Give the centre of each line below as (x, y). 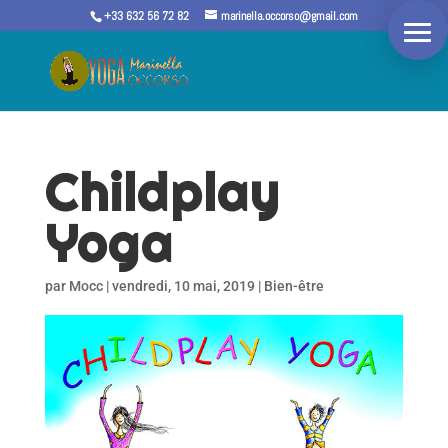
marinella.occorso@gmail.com (289, 16)
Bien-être (293, 286)
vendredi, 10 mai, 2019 (183, 286)
